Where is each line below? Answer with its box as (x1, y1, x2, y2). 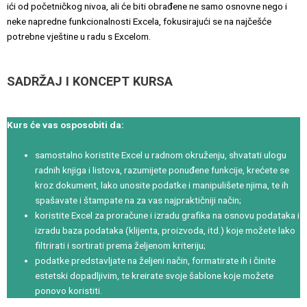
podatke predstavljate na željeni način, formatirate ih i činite (35, 254, 276, 266)
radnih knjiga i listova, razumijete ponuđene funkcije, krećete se (35, 164, 290, 175)
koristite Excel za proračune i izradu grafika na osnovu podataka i (35, 209, 300, 221)
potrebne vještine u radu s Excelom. (7, 31, 151, 42)
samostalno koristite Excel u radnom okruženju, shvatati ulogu (35, 149, 287, 160)
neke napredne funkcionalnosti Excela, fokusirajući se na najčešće (7, 16, 271, 27)
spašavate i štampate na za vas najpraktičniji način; (35, 194, 242, 206)
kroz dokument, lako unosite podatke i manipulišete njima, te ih (35, 179, 289, 191)
